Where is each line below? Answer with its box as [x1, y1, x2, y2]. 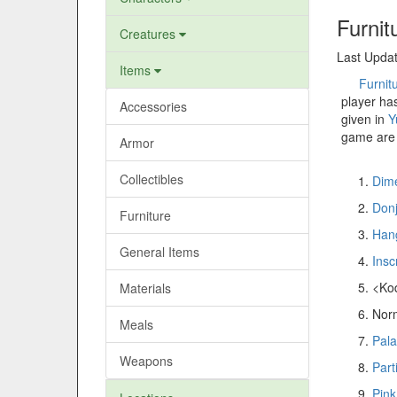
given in [341, 110, 388, 128]
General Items [120, 243, 199, 261]
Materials [120, 279, 171, 297]
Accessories [120, 97, 187, 115]
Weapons [120, 352, 173, 370]
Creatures [120, 25, 179, 43]
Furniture [120, 206, 171, 224]
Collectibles [120, 170, 183, 188]
